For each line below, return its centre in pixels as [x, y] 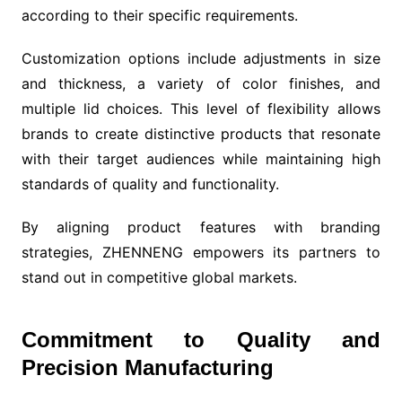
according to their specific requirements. [159, 15]
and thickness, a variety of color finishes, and [201, 83]
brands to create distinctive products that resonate [201, 133]
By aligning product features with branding [201, 227]
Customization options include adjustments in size [201, 58]
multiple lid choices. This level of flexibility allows [201, 108]
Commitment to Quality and [201, 339]
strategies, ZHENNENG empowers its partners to [201, 252]
